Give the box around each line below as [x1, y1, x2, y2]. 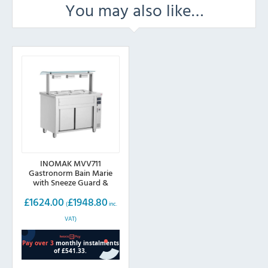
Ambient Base [45, 185, 96, 198]
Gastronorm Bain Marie [28, 166, 112, 179]
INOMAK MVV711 [39, 156, 101, 169]
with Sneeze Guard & [32, 175, 108, 188]
